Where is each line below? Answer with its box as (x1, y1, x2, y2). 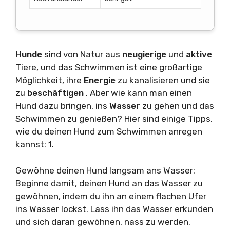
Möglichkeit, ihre (15, 75, 84, 86)
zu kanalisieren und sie (118, 75, 210, 86)
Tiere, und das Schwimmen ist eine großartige (15, 62, 202, 73)
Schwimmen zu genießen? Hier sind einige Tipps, (15, 113, 213, 124)
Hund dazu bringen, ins (15, 101, 109, 111)
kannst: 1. (15, 139, 54, 150)
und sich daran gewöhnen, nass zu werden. (15, 216, 190, 227)
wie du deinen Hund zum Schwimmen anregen (15, 126, 202, 137)
